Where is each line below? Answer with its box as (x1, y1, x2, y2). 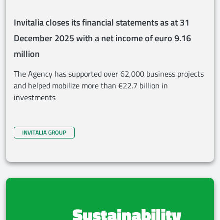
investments (14, 91, 55, 103)
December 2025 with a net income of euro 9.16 (14, 31, 191, 45)
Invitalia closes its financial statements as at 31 (14, 16, 190, 29)
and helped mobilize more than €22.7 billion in (14, 80, 168, 91)
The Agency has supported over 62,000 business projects (14, 68, 204, 80)
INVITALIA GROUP (22, 128, 66, 137)
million (14, 47, 40, 60)
